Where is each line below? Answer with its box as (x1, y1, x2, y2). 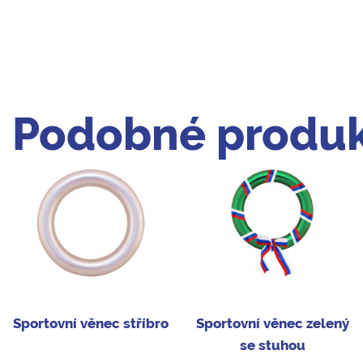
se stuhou (239, 337, 305, 354)
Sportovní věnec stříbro (13, 315, 169, 332)
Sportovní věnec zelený (195, 315, 349, 332)
